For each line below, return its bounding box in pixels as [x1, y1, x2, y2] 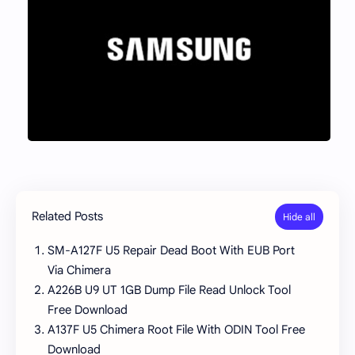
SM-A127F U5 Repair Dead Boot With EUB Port [48, 243, 295, 258]
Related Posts [32, 208, 103, 223]
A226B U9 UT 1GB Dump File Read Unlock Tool [48, 283, 291, 298]
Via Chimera [48, 263, 111, 278]
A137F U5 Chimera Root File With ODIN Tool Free [48, 323, 305, 338]
